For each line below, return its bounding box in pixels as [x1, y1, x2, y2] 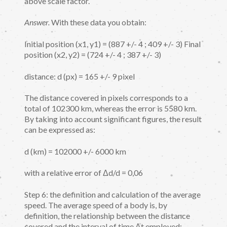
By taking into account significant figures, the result [24, 114, 202, 124]
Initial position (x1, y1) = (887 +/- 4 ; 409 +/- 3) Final [24, 39, 201, 49]
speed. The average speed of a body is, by [24, 200, 167, 210]
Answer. [24, 17, 50, 27]
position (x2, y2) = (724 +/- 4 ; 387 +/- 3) [24, 50, 161, 60]
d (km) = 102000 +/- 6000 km [24, 146, 126, 156]
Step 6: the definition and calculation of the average [24, 190, 201, 200]
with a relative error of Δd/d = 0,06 [24, 168, 143, 178]
